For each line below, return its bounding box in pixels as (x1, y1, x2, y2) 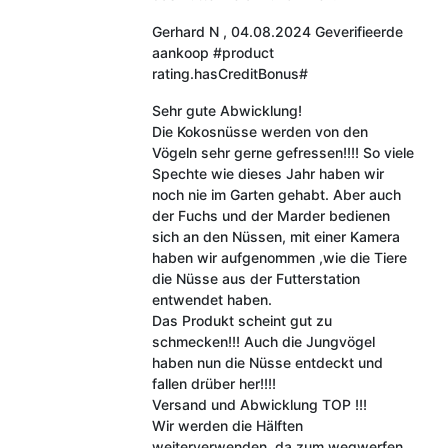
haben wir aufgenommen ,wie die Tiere (151, 248, 407, 266)
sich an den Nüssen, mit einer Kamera (151, 227, 400, 245)
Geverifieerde (314, 22, 403, 40)
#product (212, 43, 274, 61)
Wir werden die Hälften (151, 416, 303, 434)
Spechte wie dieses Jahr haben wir (151, 164, 384, 182)
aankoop (151, 43, 209, 61)
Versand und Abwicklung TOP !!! (151, 395, 367, 413)
